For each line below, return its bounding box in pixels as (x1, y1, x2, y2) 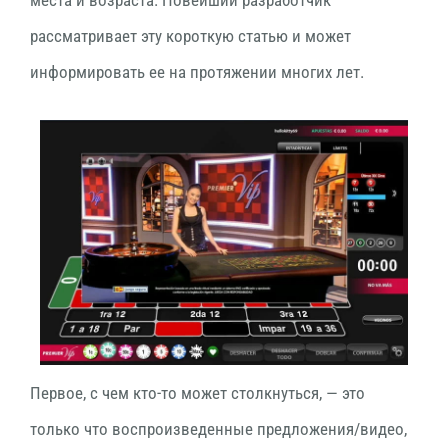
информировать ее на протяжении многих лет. (30, 62, 364, 82)
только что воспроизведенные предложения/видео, (30, 419, 407, 440)
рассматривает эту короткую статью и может (30, 26, 351, 46)
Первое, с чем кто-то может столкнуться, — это (30, 383, 365, 404)
